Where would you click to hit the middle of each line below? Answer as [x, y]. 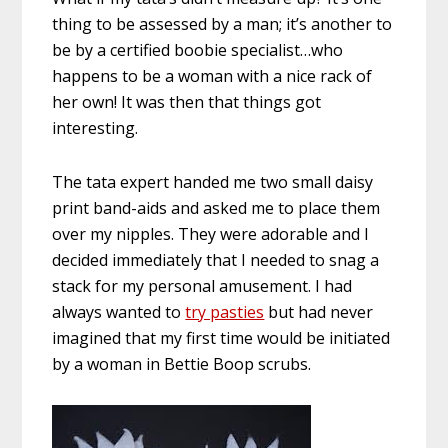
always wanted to [119, 311]
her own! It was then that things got [187, 101]
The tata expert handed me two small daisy [213, 181]
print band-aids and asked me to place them [216, 207]
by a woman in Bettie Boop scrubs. [182, 363]
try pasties [225, 311]
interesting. [95, 127]
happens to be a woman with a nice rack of [212, 75]
